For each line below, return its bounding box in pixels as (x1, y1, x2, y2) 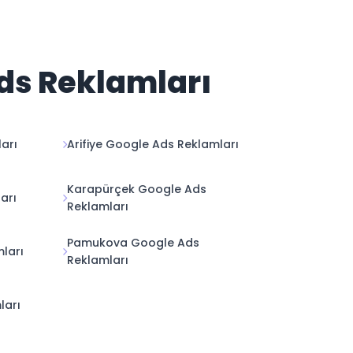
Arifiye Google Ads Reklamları (67, 136, 239, 152)
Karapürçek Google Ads (67, 181, 206, 197)
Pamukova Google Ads (67, 235, 199, 251)
